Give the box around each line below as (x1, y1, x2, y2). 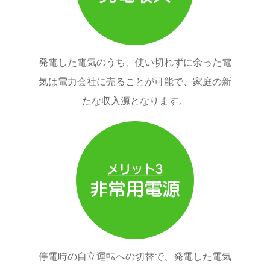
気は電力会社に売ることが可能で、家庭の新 (38, 77, 231, 87)
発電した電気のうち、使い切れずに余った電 (38, 57, 231, 68)
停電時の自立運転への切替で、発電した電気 (38, 251, 231, 262)
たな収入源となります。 (81, 96, 188, 107)
